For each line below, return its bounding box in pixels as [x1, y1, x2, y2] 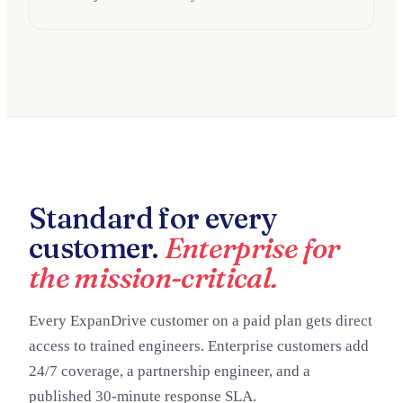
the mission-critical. [29, 260, 278, 295]
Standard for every [29, 201, 277, 236]
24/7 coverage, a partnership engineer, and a [29, 363, 310, 380]
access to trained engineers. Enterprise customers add [29, 337, 369, 354]
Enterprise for [164, 230, 340, 265]
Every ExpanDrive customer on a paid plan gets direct [29, 312, 372, 329]
